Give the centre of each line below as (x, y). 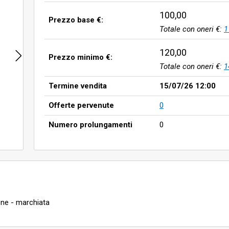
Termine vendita (78, 86)
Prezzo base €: (76, 20)
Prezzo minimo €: (81, 57)
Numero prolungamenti (90, 125)
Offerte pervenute (81, 105)
